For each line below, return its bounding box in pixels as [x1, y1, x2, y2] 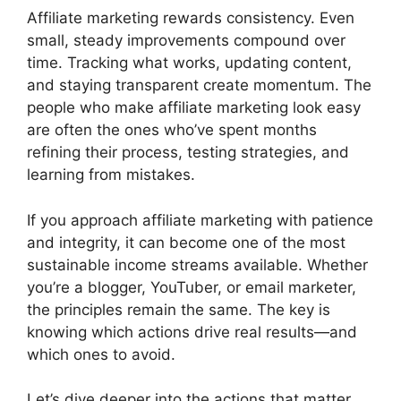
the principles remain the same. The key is [27, 300, 330, 319]
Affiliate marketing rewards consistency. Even [27, 9, 354, 28]
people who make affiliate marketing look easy [27, 98, 361, 117]
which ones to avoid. [27, 345, 175, 363]
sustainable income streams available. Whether [27, 255, 368, 274]
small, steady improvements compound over [27, 31, 346, 50]
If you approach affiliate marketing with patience [27, 210, 373, 229]
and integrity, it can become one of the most [27, 233, 346, 252]
